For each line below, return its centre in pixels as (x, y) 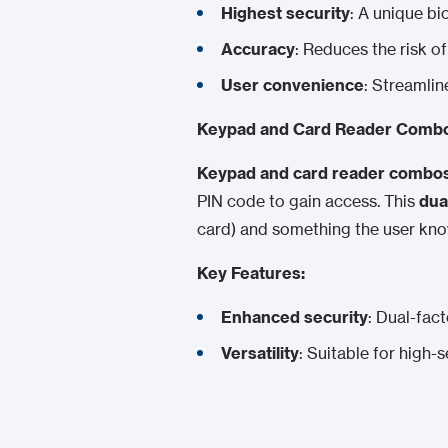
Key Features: (251, 273)
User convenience (292, 85)
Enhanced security (294, 317)
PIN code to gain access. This (308, 201)
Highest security (285, 13)
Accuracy (258, 49)
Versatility (260, 353)
